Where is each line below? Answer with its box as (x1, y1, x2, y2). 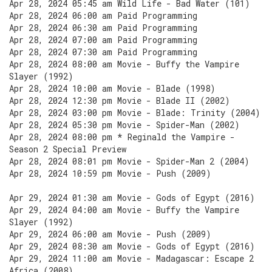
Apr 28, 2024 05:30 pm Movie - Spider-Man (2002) (9, 119, 240, 131)
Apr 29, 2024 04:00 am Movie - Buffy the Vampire (9, 204, 239, 216)
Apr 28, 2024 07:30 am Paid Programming (9, 46, 197, 58)
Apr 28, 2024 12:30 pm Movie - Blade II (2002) (9, 95, 230, 106)
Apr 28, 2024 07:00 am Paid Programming (9, 34, 197, 46)
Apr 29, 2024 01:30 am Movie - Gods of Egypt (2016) (9, 192, 255, 203)
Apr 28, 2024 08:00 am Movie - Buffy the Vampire (9, 58, 239, 70)
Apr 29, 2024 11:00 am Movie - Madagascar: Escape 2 (9, 253, 254, 264)
